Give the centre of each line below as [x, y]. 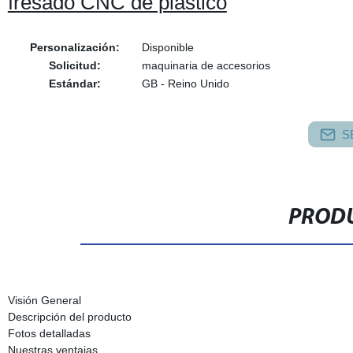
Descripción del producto [69, 317]
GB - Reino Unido [185, 84]
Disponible [167, 47]
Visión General [44, 300]
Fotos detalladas [49, 333]
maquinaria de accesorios [206, 65]
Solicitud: [74, 65]
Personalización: [74, 47]
